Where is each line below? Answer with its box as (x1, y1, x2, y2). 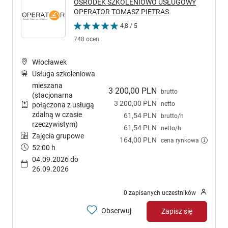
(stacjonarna (32, 91, 73, 99)
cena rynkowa (161, 136, 199, 144)
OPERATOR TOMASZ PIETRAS (74, 7, 169, 16)
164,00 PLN (120, 135, 157, 144)
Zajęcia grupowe (32, 131, 84, 140)
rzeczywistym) (32, 120, 78, 128)
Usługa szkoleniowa (32, 69, 95, 78)
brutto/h (161, 111, 184, 120)
